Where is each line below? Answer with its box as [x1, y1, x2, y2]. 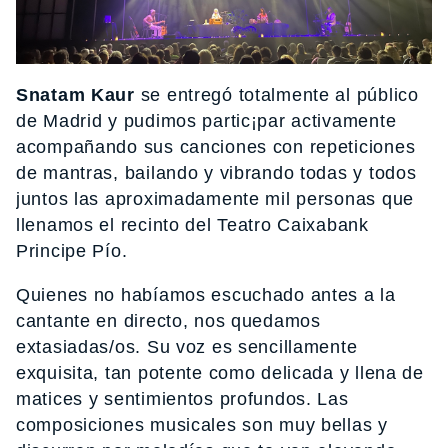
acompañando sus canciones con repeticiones [16, 136, 416, 157]
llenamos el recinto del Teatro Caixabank [16, 214, 369, 235]
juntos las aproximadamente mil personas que [16, 188, 414, 209]
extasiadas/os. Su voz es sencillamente [16, 336, 358, 357]
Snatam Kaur [16, 84, 135, 105]
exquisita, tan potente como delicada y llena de [16, 362, 424, 383]
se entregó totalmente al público [134, 84, 419, 105]
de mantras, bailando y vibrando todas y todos [16, 162, 417, 183]
